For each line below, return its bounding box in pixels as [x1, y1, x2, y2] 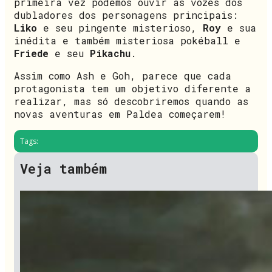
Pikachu [90, 46, 131, 59]
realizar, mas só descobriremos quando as [14, 94, 248, 107]
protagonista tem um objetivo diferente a [14, 81, 251, 95]
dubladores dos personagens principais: [14, 8, 238, 21]
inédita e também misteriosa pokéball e [14, 33, 240, 47]
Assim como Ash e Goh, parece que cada [14, 69, 231, 82]
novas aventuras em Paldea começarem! [14, 107, 226, 120]
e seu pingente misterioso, [37, 21, 203, 34]
